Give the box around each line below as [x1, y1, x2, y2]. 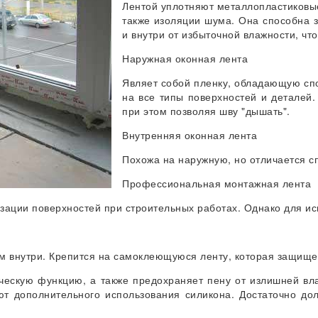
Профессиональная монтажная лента [122, 176, 311, 191]
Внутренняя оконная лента [122, 128, 257, 143]
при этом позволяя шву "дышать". [122, 104, 290, 119]
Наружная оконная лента [122, 51, 248, 66]
